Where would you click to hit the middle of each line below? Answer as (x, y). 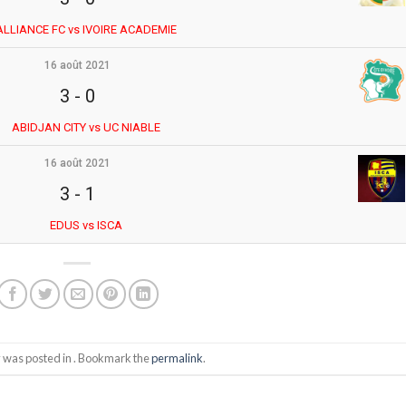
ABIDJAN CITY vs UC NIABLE (86, 127)
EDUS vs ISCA (86, 225)
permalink (177, 358)
